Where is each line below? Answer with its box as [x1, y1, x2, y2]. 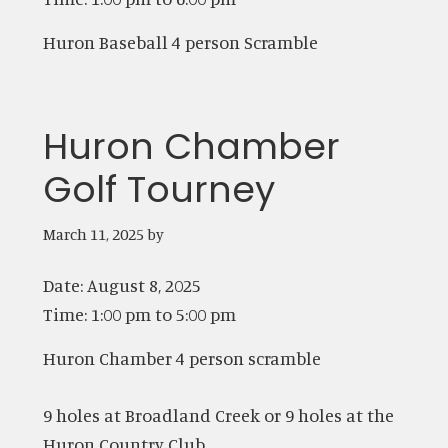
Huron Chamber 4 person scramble [42, 346, 321, 369]
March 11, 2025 [42, 223, 144, 244]
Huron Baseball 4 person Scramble [42, 30, 318, 53]
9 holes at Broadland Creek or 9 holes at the [42, 403, 394, 426]
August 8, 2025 [86, 273, 201, 296]
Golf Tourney [42, 163, 275, 215]
